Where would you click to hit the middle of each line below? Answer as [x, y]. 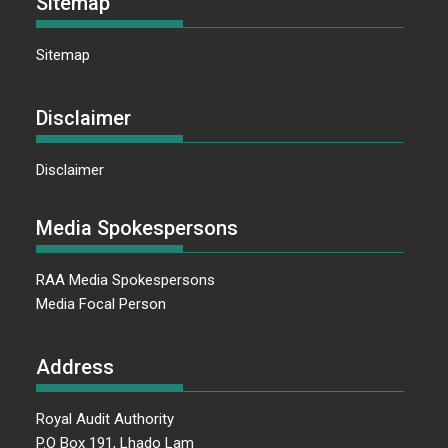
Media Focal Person [101, 304]
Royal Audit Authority [105, 418]
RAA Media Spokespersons [126, 280]
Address [75, 366]
